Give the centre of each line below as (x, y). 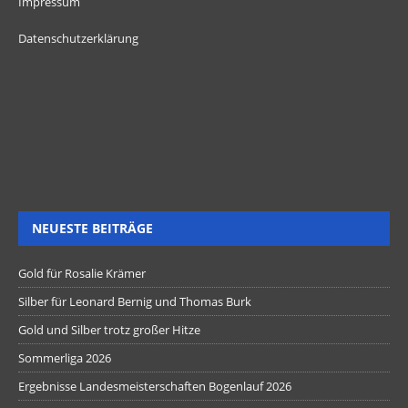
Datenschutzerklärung (78, 38)
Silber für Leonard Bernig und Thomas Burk (135, 301)
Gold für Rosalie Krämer (82, 273)
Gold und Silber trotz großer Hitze (109, 329)
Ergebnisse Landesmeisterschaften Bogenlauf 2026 (155, 386)
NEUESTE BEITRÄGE (92, 228)
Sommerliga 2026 (65, 357)
